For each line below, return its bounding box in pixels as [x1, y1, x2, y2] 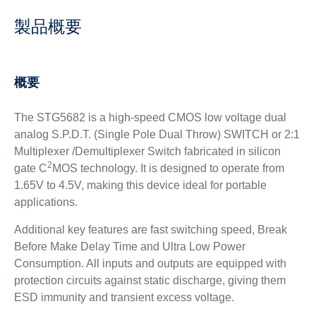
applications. [13, 196, 78, 208]
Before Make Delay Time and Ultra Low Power [13, 241, 245, 253]
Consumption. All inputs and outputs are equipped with [13, 257, 286, 269]
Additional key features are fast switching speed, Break [13, 224, 287, 236]
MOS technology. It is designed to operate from [51, 162, 284, 174]
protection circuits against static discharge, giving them [13, 274, 286, 286]
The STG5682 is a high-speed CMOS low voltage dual [13, 111, 286, 123]
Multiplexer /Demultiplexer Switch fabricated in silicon [13, 145, 281, 157]
